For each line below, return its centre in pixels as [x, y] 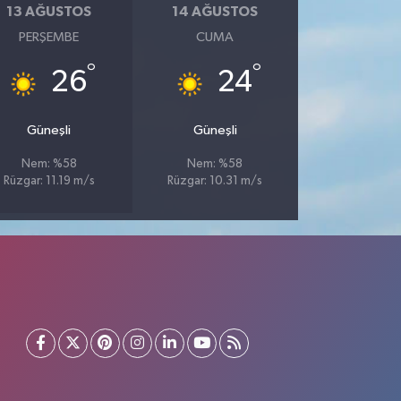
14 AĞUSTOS [215, 11]
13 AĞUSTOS [49, 11]
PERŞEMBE [49, 37]
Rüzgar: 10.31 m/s [215, 181]
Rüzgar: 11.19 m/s [49, 181]
